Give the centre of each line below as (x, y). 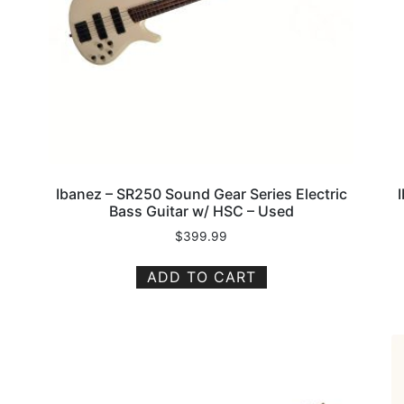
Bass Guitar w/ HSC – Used (201, 211)
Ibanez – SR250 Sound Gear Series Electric (201, 193)
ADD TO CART (201, 276)
